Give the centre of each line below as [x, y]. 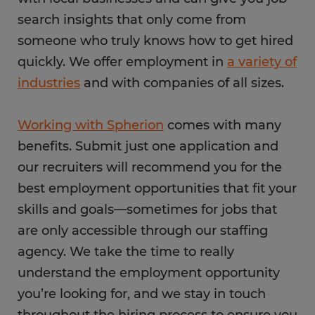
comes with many [223, 125]
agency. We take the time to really [126, 252]
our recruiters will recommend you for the [150, 167]
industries [49, 83]
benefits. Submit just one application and [148, 146]
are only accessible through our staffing [143, 231]
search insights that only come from [132, 20]
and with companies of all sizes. [184, 83]
